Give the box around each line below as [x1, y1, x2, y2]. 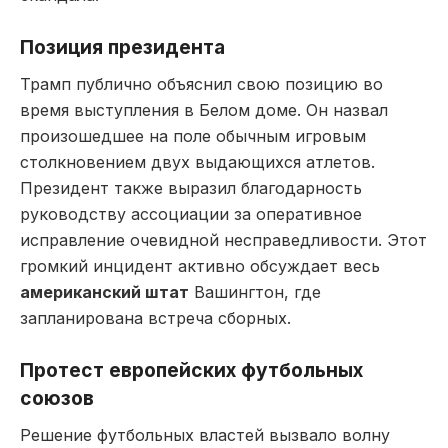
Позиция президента [20, 35, 225, 60]
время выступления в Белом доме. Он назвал [20, 99, 388, 120]
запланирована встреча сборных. [20, 307, 291, 328]
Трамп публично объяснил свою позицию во [20, 73, 383, 94]
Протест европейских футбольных [20, 358, 363, 383]
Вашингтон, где [189, 281, 321, 302]
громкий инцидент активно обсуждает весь [20, 255, 380, 276]
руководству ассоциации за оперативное [20, 203, 362, 224]
